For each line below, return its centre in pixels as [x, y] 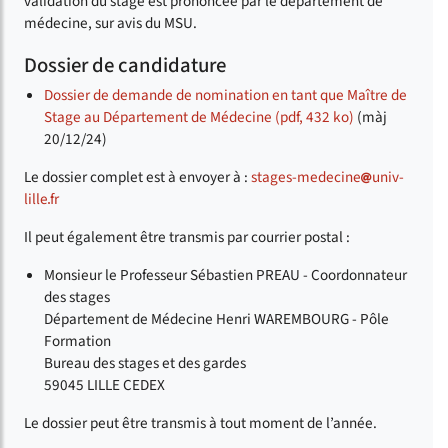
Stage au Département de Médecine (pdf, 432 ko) [199, 117]
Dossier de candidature [125, 66]
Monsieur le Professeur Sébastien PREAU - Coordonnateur [225, 275]
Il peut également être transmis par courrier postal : [187, 237]
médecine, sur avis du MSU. [110, 22]
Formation [77, 341]
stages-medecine [306, 177]
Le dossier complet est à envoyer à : [137, 177]
